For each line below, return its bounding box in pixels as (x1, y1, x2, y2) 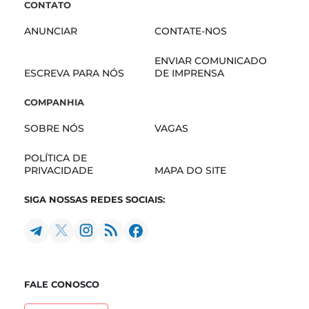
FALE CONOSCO (24, 278, 99, 290)
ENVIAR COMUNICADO (154, 54, 268, 67)
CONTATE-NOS (154, 24, 228, 37)
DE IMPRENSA (154, 66, 225, 79)
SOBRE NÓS (24, 121, 84, 134)
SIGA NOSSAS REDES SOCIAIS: (24, 193, 165, 205)
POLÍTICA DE (24, 151, 87, 164)
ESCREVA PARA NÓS (24, 66, 124, 79)
